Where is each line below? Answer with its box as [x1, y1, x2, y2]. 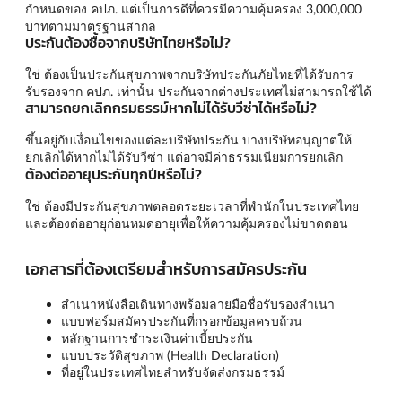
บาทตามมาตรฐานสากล [25, 17, 156, 33]
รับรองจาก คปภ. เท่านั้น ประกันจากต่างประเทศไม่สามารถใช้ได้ [25, 83, 371, 99]
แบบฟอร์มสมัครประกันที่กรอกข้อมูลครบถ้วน [61, 313, 302, 329]
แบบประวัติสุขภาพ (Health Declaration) [61, 347, 279, 363]
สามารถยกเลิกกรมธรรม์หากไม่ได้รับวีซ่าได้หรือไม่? [25, 97, 317, 119]
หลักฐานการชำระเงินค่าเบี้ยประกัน [61, 330, 253, 346]
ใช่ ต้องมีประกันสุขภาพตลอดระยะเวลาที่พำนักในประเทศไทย [25, 197, 359, 214]
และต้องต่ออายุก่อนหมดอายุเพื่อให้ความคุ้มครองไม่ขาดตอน [25, 214, 348, 231]
